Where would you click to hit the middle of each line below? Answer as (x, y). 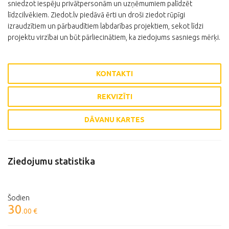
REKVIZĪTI (114, 97)
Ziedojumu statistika (51, 161)
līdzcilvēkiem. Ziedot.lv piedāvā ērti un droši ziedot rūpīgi (96, 15)
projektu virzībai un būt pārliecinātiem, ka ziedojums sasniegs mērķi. (114, 37)
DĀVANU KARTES (114, 120)
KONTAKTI (114, 74)
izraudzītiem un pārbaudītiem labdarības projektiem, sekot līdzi (106, 26)
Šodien (19, 198)
